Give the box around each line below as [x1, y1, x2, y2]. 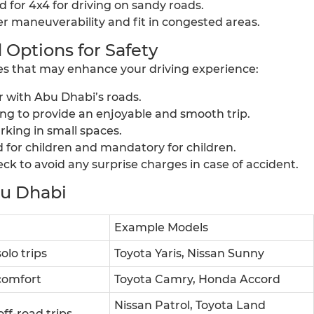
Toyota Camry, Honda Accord [114, 273, 280, 287]
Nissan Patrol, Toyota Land [114, 299, 266, 313]
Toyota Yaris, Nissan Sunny [114, 247, 264, 261]
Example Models [114, 221, 208, 235]
